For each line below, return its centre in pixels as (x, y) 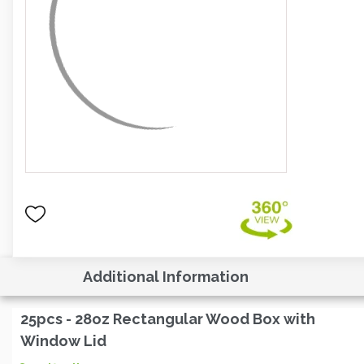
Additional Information (166, 277)
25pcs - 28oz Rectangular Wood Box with (168, 319)
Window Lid (63, 341)
